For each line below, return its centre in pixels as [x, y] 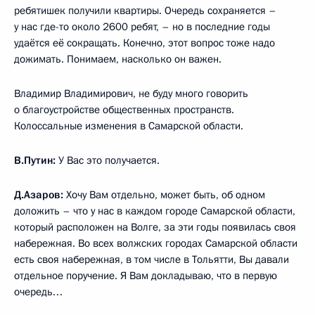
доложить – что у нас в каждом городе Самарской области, [155, 211]
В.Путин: [35, 160]
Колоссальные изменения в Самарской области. [129, 126]
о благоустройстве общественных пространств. [124, 109]
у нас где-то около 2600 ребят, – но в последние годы [142, 26]
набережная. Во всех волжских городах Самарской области [156, 243]
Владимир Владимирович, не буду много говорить [131, 93]
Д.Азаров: [39, 194]
